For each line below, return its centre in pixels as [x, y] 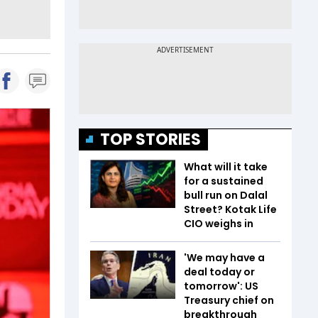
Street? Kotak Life [230, 209]
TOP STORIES [150, 139]
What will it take [226, 167]
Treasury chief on [229, 300]
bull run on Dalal [226, 195]
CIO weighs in [219, 224]
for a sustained [224, 181]
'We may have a [224, 258]
